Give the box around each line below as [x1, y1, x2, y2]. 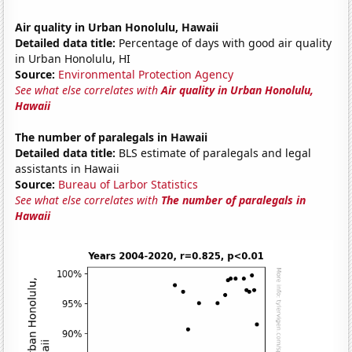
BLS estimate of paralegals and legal [115, 145, 312, 160]
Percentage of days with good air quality [115, 35, 332, 50]
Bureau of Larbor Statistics [58, 176, 199, 192]
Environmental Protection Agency [58, 66, 234, 82]
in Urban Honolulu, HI [15, 50, 131, 66]
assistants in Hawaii [15, 160, 120, 176]
